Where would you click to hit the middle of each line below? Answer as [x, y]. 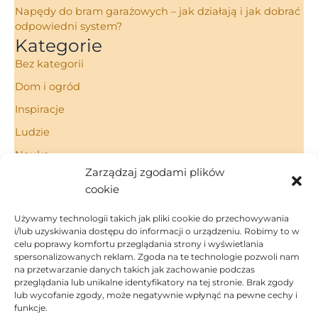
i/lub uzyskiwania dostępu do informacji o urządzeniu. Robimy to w [157, 231]
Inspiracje [40, 110]
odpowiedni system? [68, 27]
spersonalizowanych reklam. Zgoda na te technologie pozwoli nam [157, 257]
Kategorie [59, 46]
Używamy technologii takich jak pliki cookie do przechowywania [152, 218]
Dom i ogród [48, 87]
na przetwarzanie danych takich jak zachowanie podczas [135, 269]
